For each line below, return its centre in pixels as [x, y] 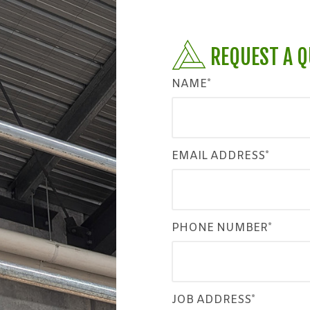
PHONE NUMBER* [222, 228]
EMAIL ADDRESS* [220, 156]
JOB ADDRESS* [213, 300]
